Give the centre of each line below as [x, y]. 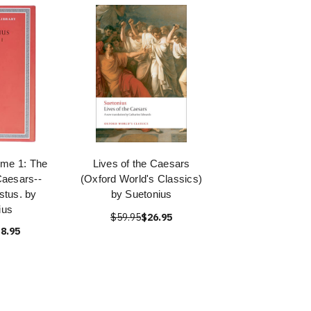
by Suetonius [141, 194]
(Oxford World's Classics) [141, 179]
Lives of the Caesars [141, 163]
